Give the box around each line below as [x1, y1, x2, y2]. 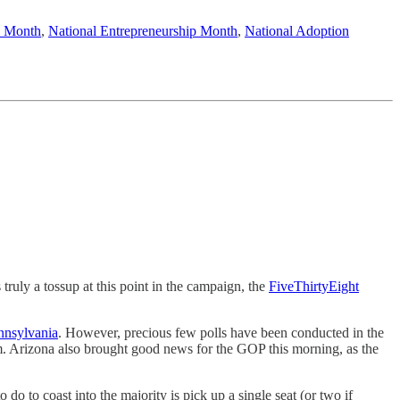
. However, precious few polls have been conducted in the [58, 325, 384, 340]
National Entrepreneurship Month [48, 22, 237, 38]
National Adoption [245, 22, 349, 38]
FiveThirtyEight [269, 279, 359, 294]
